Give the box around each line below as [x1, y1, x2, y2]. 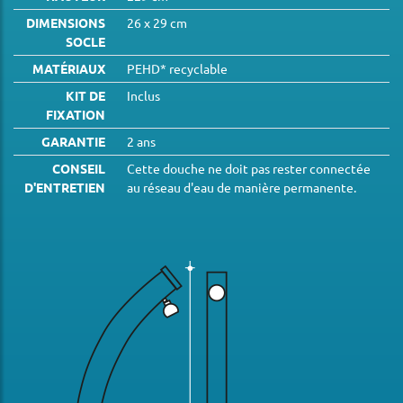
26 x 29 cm [127, 14, 187, 31]
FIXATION [46, 106, 105, 123]
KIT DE [66, 87, 105, 104]
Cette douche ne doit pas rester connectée [127, 160, 371, 177]
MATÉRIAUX [32, 60, 105, 77]
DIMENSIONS [26, 14, 105, 31]
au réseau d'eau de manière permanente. [127, 179, 356, 196]
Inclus [127, 87, 160, 104]
